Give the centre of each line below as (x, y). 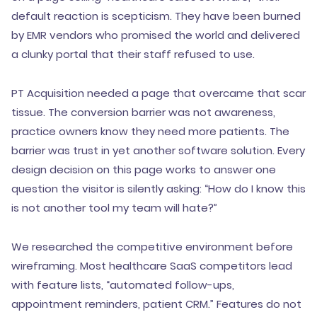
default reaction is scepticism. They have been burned (156, 16)
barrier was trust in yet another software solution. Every (158, 150)
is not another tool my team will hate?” (114, 208)
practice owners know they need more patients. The (150, 131)
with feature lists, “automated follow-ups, (123, 285)
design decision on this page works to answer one (144, 169)
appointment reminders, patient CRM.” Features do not (156, 304)
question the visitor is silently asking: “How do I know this (158, 189)
